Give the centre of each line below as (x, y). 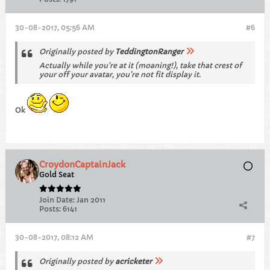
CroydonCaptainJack (82, 165)
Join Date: (57, 200)
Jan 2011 (91, 200)
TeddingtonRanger (149, 52)
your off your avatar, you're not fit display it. (120, 74)
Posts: (50, 209)
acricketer (133, 261)
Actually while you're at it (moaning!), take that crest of (140, 65)
